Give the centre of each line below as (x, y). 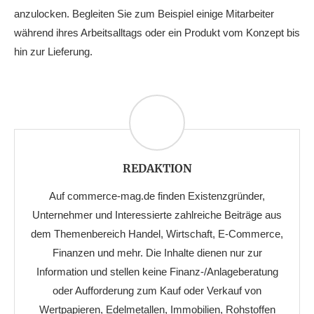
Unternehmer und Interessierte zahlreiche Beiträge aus (157, 215)
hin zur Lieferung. (53, 52)
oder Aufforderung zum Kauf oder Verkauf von (157, 291)
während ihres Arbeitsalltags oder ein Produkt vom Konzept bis (157, 33)
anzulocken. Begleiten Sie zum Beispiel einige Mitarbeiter (144, 14)
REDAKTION (157, 169)
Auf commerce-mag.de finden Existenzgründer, (157, 196)
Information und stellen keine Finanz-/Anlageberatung (157, 272)
